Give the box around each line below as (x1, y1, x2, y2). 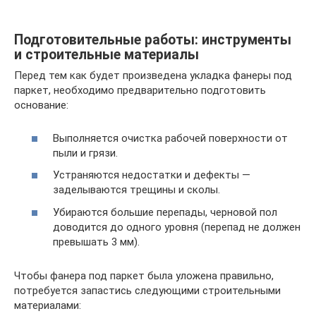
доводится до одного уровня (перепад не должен (53, 220, 300, 233)
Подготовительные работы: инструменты (14, 31, 291, 48)
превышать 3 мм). (53, 235, 140, 248)
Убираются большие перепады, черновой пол (53, 205, 277, 219)
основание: (14, 99, 68, 112)
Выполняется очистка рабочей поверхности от (53, 131, 288, 145)
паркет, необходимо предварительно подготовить (14, 84, 266, 97)
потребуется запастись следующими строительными (14, 284, 281, 297)
